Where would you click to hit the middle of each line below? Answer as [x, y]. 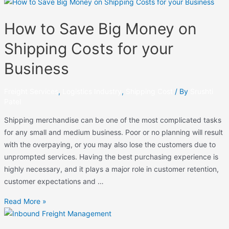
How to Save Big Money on [100, 28]
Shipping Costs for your [88, 48]
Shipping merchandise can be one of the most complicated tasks [112, 120]
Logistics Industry [92, 91]
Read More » [25, 201]
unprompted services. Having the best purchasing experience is [111, 156]
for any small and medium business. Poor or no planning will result [113, 132]
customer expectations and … [54, 181]
